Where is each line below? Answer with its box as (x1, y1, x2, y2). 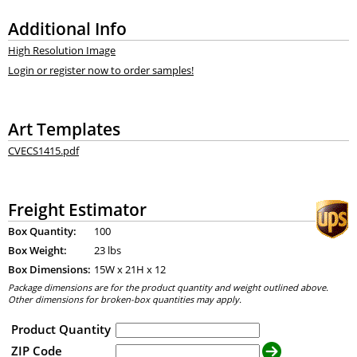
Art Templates (7, 116, 120, 140)
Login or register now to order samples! (7, 62, 194, 77)
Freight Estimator (7, 198, 147, 222)
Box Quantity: (7, 224, 76, 239)
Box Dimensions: (7, 262, 91, 277)
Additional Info (7, 16, 127, 40)
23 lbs (93, 243, 121, 258)
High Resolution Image (7, 43, 116, 58)
